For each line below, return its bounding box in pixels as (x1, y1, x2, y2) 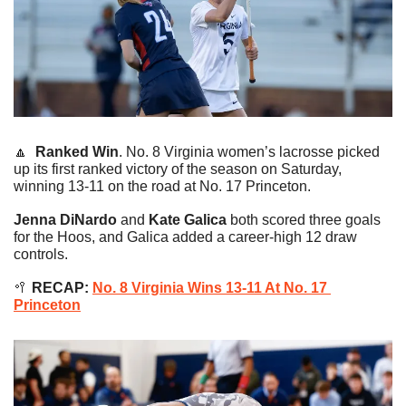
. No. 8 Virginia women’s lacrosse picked (119, 143, 380, 159)
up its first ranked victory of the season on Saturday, (14, 160, 342, 177)
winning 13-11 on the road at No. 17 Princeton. (14, 178, 311, 194)
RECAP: (28, 279, 92, 295)
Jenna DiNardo (14, 211, 117, 227)
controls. (14, 246, 68, 262)
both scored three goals (227, 211, 381, 227)
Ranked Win (35, 143, 119, 159)
